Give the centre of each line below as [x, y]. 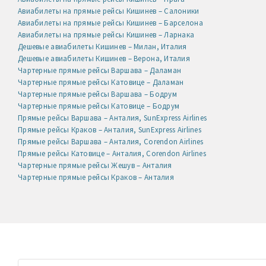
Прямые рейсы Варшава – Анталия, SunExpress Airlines [113, 118]
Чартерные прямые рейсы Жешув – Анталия [95, 165]
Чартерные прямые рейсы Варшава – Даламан [100, 70]
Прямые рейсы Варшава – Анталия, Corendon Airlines [111, 141]
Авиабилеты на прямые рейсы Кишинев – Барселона [110, 23]
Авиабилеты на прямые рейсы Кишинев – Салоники [109, 11]
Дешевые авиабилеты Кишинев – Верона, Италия [104, 58]
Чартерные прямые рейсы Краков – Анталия [96, 177]
